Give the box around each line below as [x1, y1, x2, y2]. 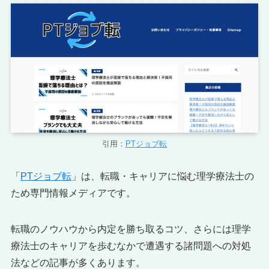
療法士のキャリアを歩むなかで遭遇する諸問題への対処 [10, 240, 251, 251]
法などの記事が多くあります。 [10, 257, 145, 268]
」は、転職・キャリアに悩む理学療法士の [71, 171, 254, 181]
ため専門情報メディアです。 [10, 187, 136, 198]
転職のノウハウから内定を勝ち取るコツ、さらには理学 [10, 223, 251, 234]
